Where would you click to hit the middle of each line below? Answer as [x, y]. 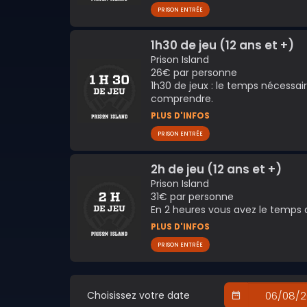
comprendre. [182, 98]
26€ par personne [194, 72]
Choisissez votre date [139, 296]
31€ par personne [192, 196]
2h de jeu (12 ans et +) [216, 169]
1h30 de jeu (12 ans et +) [222, 45]
